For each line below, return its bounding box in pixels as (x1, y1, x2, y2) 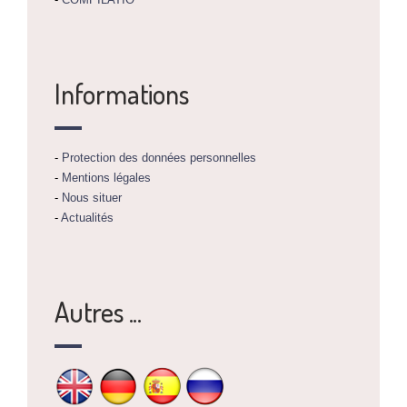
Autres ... (55, 293, 142, 329)
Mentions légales (62, 170, 151, 184)
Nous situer (62, 190, 122, 204)
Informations (55, 75, 189, 111)
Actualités (61, 210, 114, 224)
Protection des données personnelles (62, 150, 256, 164)
